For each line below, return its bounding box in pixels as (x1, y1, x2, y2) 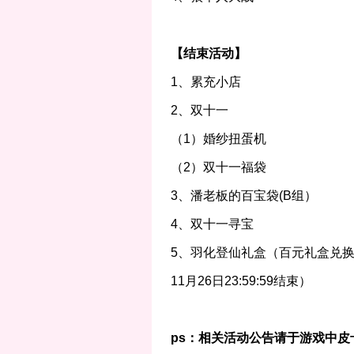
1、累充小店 (170, 75, 241, 88)
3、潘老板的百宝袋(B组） (170, 189, 317, 202)
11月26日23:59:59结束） (170, 274, 311, 288)
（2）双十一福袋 (170, 160, 266, 174)
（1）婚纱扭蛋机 (170, 132, 266, 145)
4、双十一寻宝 (170, 217, 254, 231)
